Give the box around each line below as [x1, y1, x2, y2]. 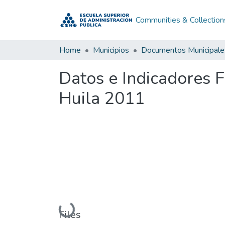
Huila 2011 [59, 87, 145, 110]
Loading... [60, 200, 94, 216]
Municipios [93, 45, 129, 56]
